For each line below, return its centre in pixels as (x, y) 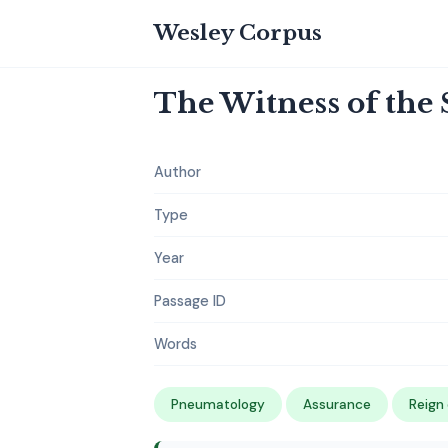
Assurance (337, 404)
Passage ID (190, 301)
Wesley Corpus (238, 33)
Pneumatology (218, 404)
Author (177, 172)
